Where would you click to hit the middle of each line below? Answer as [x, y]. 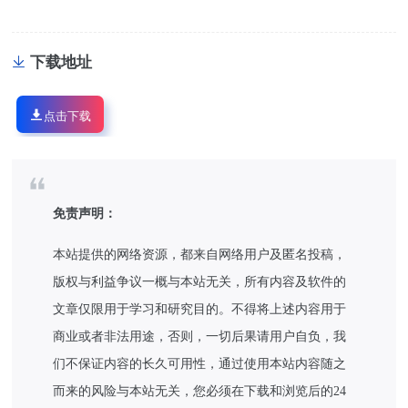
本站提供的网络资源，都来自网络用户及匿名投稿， [200, 255]
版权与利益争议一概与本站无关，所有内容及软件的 [200, 282]
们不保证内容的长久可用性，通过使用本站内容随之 [200, 364]
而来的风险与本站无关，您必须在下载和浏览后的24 [200, 392]
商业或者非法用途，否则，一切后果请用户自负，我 [200, 337]
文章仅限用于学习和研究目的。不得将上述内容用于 [200, 310]
